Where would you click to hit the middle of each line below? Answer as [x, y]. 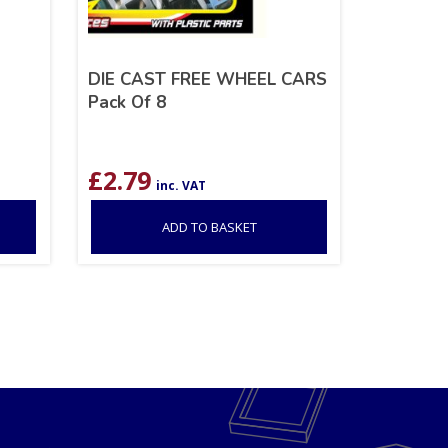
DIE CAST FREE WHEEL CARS [208, 79]
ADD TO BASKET [209, 226]
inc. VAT [181, 185]
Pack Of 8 [127, 102]
